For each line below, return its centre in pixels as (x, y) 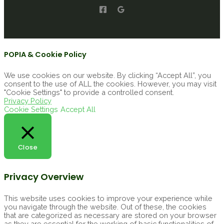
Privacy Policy (28, 101)
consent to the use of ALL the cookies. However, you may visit (110, 84)
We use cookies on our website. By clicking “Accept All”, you (107, 75)
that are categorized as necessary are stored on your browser (110, 215)
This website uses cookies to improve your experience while (108, 198)
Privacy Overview (44, 176)
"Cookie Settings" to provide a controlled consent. (89, 92)
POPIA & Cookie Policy (45, 55)
